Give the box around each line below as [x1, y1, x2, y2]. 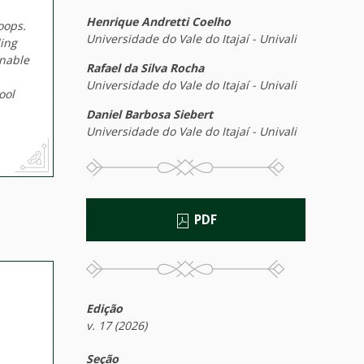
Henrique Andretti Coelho [86, 14, 231, 29]
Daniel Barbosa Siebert [86, 106, 213, 122]
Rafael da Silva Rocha [86, 60, 204, 76]
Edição [86, 301, 123, 316]
